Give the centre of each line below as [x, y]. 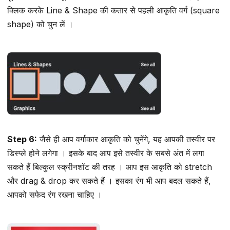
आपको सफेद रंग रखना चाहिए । [55, 195]
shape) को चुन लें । [40, 24]
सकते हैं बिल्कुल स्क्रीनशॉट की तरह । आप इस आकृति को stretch [110, 167]
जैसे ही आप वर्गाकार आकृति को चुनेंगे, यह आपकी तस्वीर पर [126, 139]
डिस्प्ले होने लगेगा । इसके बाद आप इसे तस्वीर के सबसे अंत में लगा [106, 153]
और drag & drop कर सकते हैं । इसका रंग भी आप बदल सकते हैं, [109, 181]
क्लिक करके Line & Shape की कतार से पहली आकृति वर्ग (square [113, 10]
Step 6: [22, 139]
